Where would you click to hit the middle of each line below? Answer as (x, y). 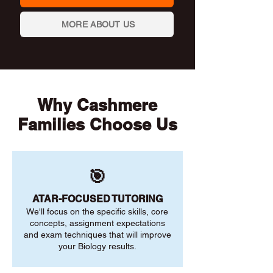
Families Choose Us (97, 124)
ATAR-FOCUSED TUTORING (97, 199)
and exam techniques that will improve (97, 235)
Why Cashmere (97, 105)
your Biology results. (97, 246)
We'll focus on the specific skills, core (97, 211)
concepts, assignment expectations (97, 223)
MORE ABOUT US (98, 24)
